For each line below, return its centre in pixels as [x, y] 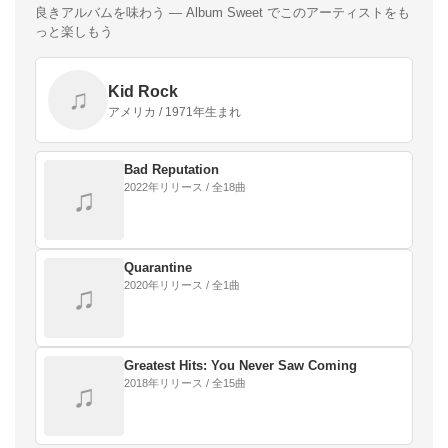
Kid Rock [143, 92]
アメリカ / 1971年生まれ [174, 112]
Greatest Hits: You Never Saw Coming [240, 366]
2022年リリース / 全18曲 [185, 187]
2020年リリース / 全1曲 [182, 285]
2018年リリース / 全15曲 [185, 383]
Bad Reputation [171, 170]
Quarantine [158, 268]
